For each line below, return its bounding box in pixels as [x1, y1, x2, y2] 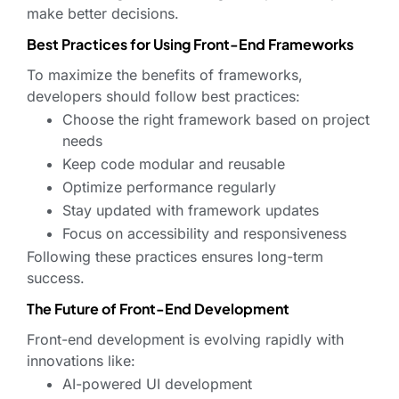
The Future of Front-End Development [27, 299, 289, 319]
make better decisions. [27, 4, 179, 23]
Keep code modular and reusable [62, 155, 285, 174]
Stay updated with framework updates [62, 201, 319, 220]
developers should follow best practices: [27, 87, 300, 106]
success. [27, 269, 85, 288]
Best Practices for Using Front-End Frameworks [27, 35, 354, 54]
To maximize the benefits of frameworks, [27, 66, 303, 85]
